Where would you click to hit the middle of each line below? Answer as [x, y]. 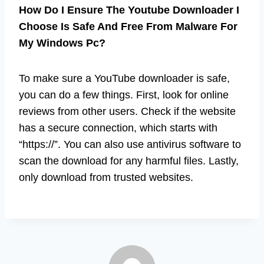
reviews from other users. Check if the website [127, 111]
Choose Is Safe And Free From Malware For [128, 26]
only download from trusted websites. [106, 177]
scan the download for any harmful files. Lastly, [129, 161]
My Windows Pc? [62, 43]
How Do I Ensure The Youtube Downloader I [129, 10]
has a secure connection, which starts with [118, 128]
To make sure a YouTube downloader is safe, [124, 78]
